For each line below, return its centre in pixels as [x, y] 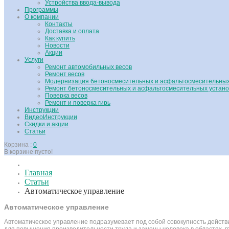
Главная [38, 173]
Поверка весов [66, 96]
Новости [57, 45]
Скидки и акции [47, 124]
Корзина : [19, 145]
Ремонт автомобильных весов [88, 67]
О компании [42, 17]
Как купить [60, 38]
